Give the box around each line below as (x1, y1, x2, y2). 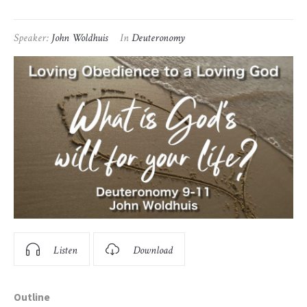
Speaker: (14, 31, 51, 45)
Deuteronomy (132, 31, 185, 45)
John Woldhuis (51, 31, 108, 45)
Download (133, 243, 173, 258)
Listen (53, 243, 77, 258)
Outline (14, 290, 50, 304)
